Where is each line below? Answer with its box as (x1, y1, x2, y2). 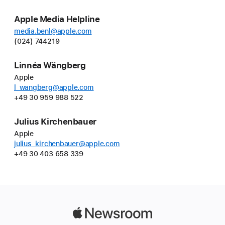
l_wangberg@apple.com (14, 83, 94, 92)
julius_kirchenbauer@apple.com (14, 140, 120, 148)
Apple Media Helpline (14, 14, 100, 25)
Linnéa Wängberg (14, 60, 86, 71)
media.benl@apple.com (14, 27, 92, 36)
